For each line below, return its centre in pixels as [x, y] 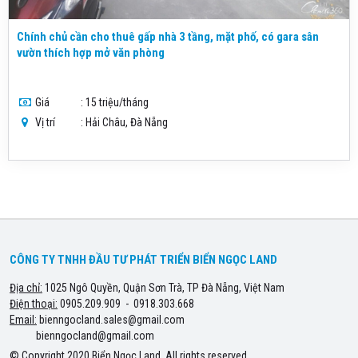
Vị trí [44, 123]
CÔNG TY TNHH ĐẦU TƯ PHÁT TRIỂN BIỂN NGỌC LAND [143, 260]
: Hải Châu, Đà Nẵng [124, 123]
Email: [23, 320]
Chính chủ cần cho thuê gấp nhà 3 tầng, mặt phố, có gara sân [168, 37]
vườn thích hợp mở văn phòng [91, 53]
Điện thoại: [34, 304]
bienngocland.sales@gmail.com [112, 320]
